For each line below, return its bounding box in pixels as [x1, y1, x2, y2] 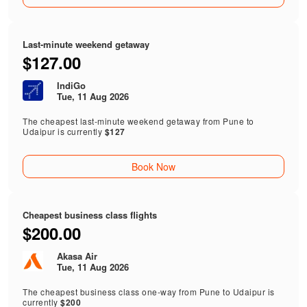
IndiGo [57, 79, 86, 93]
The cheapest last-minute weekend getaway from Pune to [23, 115, 254, 127]
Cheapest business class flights [23, 208, 158, 222]
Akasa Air [57, 249, 98, 263]
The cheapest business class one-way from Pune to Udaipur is [23, 286, 275, 298]
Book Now [131, 160, 175, 174]
